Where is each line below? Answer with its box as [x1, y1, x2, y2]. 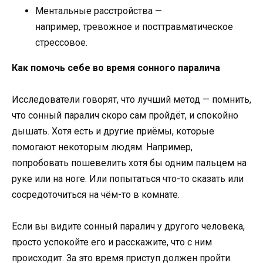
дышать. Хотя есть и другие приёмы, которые [12, 126, 214, 137]
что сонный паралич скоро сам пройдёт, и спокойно [12, 110, 238, 121]
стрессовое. [35, 36, 87, 48]
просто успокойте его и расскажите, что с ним [12, 237, 212, 248]
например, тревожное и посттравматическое [35, 21, 233, 32]
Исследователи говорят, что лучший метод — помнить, [12, 94, 251, 105]
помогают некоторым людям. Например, [12, 141, 193, 153]
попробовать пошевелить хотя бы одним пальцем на [12, 157, 247, 168]
